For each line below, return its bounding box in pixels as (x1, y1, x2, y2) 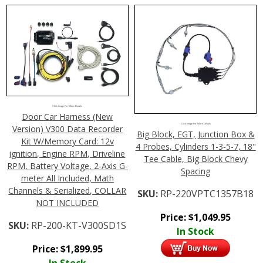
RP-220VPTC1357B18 (160, 187, 254, 201)
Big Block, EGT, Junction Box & (136, 129, 255, 140)
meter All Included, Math (21, 172, 114, 184)
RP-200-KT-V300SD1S (31, 218, 127, 232)
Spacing (181, 166, 211, 177)
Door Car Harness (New (22, 110, 113, 122)
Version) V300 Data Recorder (12, 123, 123, 134)
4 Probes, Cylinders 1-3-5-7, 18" (135, 141, 256, 153)
